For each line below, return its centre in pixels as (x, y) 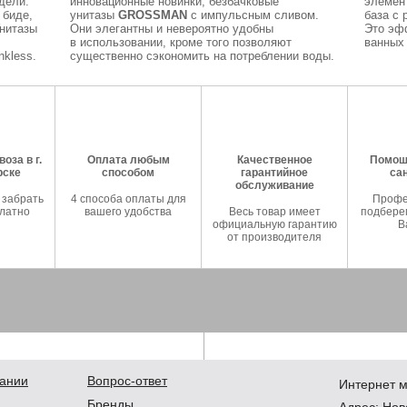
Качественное (274, 160)
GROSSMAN (152, 15)
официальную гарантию (274, 224)
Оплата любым (128, 160)
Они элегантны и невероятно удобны (171, 29)
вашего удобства (128, 212)
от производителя (274, 237)
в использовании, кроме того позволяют (180, 42)
